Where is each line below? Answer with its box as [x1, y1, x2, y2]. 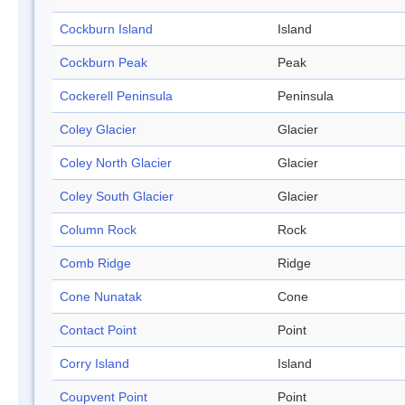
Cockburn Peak [60, 55, 147, 71]
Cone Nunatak [60, 289, 142, 305]
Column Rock [60, 222, 137, 238]
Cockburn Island [60, 22, 153, 37]
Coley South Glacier [60, 189, 174, 204]
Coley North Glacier [60, 155, 172, 171]
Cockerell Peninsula [60, 89, 173, 104]
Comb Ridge [60, 256, 131, 271]
